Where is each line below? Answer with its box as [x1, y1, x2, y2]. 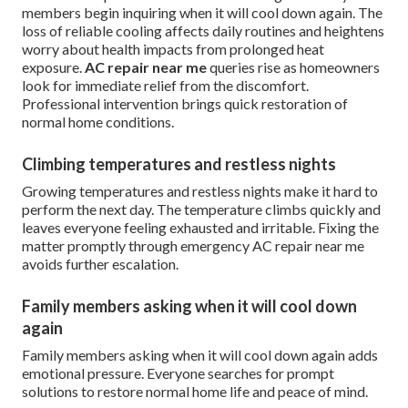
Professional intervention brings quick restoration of [22, 95, 348, 113]
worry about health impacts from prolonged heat [22, 40, 324, 58]
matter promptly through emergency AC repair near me [22, 237, 364, 255]
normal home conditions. [22, 113, 174, 131]
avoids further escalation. [22, 255, 178, 273]
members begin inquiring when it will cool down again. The [22, 4, 382, 22]
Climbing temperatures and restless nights [22, 154, 336, 175]
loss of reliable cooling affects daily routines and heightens [22, 22, 384, 40]
